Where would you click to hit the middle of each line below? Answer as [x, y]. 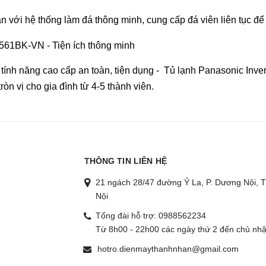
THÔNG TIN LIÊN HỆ [125, 161]
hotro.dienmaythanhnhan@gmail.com [168, 249]
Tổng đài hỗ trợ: [127, 216]
